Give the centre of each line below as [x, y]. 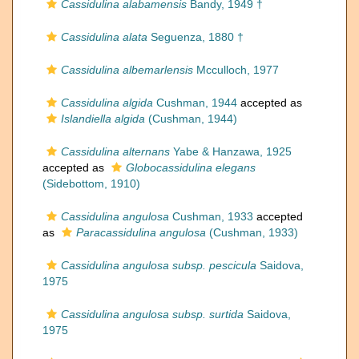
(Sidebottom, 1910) [91, 184]
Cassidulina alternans [115, 151]
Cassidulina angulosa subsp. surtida [152, 314]
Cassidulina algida [107, 103]
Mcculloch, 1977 [236, 70]
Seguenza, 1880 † [196, 37]
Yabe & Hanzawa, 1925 [231, 151]
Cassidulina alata [104, 37]
